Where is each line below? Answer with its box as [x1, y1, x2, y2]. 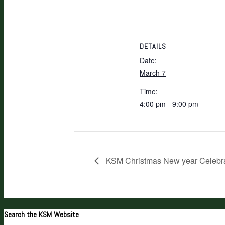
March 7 [140, 67, 166, 78]
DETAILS [140, 41, 166, 51]
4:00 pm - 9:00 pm [140, 98, 198, 109]
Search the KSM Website [4, 209, 79, 220]
